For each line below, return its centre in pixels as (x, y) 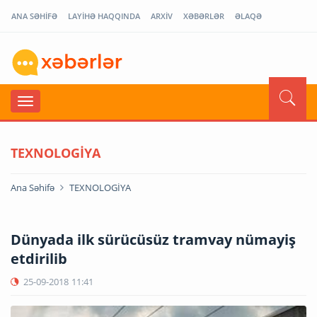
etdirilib (39, 258)
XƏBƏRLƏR (204, 16)
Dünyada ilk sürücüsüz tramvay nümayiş (153, 239)
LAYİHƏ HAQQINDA (104, 16)
